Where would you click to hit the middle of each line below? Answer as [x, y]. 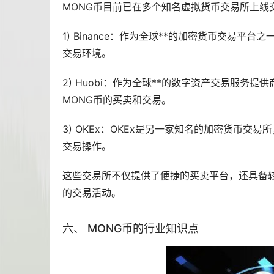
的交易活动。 [92, 193]
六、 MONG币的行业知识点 [131, 229]
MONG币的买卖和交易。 [117, 100]
